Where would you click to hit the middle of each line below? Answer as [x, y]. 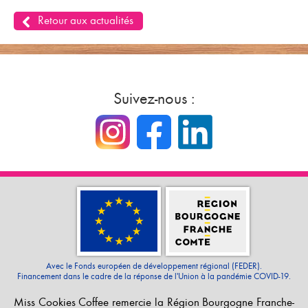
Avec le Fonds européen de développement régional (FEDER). [154, 266]
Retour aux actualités [86, 20]
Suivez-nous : [154, 98]
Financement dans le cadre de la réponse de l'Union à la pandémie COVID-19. [154, 276]
